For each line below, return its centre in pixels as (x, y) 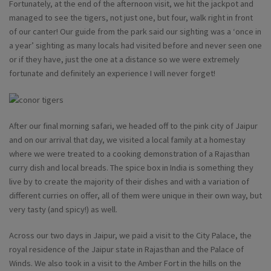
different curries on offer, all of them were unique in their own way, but (135, 196)
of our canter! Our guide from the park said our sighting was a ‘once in (135, 32)
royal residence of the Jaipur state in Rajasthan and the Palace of (126, 250)
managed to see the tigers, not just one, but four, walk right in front (131, 18)
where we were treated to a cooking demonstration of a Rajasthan (129, 154)
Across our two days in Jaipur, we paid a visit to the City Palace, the (130, 236)
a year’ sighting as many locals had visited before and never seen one (135, 46)
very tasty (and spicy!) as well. (63, 210)
